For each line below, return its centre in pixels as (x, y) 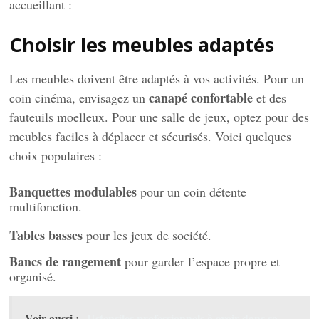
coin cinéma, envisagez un (79, 98)
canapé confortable (201, 98)
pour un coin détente (192, 192)
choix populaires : (56, 156)
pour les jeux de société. (147, 235)
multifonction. (46, 207)
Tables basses (46, 235)
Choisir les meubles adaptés (142, 45)
